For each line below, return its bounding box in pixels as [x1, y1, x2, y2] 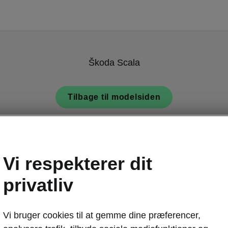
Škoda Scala [88, 58, 140, 68]
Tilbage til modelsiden [67, 93, 161, 101]
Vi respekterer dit [3, 153, 152, 174]
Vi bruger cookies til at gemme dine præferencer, [3, 210, 201, 220]
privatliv [3, 175, 73, 195]
